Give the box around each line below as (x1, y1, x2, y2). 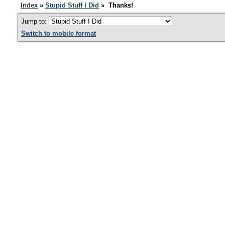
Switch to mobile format (21, 30, 96, 37)
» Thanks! (99, 2, 133, 9)
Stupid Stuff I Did (45, 2, 99, 9)
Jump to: (21, 18, 49, 25)
